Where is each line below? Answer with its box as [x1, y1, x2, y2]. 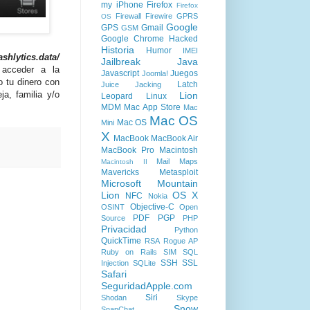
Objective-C [129, 202, 174, 212]
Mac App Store [124, 102, 181, 112]
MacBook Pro [101, 145, 154, 155]
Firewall [116, 12, 141, 20]
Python [174, 226, 198, 234]
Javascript [101, 69, 139, 78]
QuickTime [101, 236, 141, 246]
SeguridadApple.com [101, 280, 192, 291]
